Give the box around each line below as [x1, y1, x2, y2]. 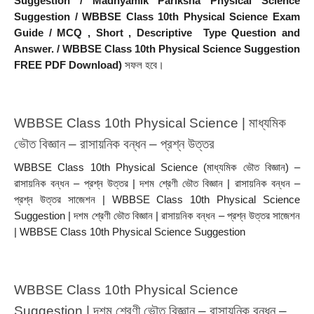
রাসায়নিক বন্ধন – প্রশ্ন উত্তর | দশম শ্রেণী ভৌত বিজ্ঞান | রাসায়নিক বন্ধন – [14, 177, 300, 189]
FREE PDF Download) [14, 60, 122, 71]
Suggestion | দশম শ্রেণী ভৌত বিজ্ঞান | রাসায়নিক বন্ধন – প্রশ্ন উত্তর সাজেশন [14, 210, 300, 221]
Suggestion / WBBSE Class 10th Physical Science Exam [14, 11, 300, 23]
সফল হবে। [122, 60, 164, 71]
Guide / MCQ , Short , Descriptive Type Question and [14, 27, 300, 39]
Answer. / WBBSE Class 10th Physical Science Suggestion [14, 43, 300, 55]
